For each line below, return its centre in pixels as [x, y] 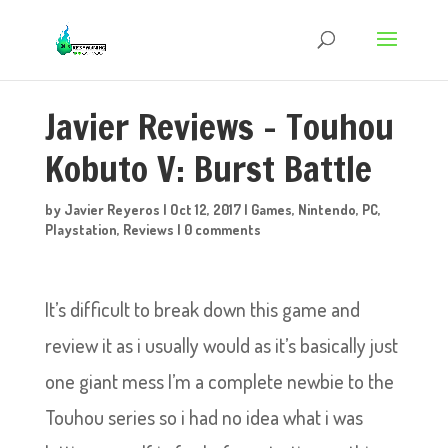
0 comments [222, 229]
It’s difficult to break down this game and [202, 309]
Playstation [80, 229]
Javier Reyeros [111, 209]
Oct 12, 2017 [205, 209]
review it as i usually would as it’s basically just [221, 345]
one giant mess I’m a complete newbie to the [219, 381]
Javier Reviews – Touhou [219, 127]
